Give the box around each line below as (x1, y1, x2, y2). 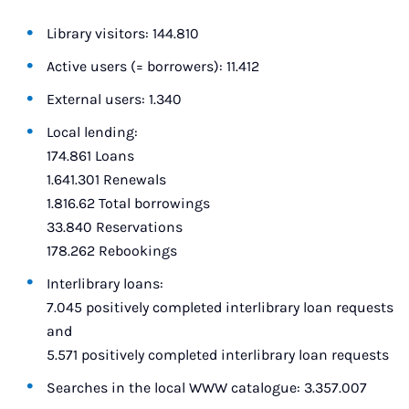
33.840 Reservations (47, 218, 184, 236)
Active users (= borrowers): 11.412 (47, 58, 260, 75)
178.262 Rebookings (47, 242, 178, 259)
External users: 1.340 (47, 90, 183, 108)
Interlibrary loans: (47, 275, 164, 292)
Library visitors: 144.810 (47, 25, 200, 42)
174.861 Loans (47, 147, 135, 164)
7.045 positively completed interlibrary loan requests (47, 299, 394, 316)
